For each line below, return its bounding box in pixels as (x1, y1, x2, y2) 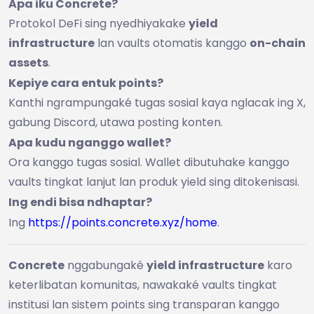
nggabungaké (64, 257, 146, 273)
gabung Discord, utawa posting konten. (8, 114, 223, 130)
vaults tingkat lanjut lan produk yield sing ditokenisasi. (8, 173, 299, 190)
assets (8, 54, 48, 71)
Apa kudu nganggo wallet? (8, 134, 171, 151)
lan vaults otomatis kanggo (95, 34, 250, 51)
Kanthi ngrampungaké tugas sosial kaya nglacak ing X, (8, 94, 306, 111)
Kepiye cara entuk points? (8, 74, 163, 91)
